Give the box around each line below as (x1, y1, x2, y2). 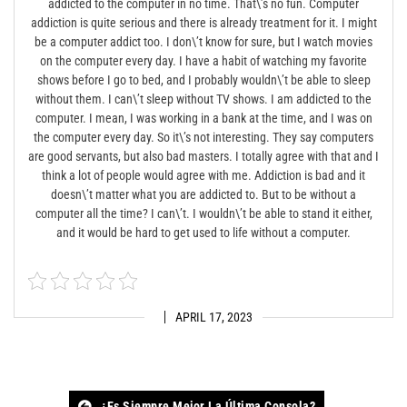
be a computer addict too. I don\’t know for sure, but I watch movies (35, 35, 372, 49)
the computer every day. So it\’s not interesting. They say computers (34, 130, 373, 144)
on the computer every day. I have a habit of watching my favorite (40, 54, 367, 68)
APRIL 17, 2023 (175, 310, 253, 324)
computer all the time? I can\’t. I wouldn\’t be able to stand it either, (35, 206, 372, 221)
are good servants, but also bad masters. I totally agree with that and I (28, 149, 379, 164)
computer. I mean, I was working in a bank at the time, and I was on (35, 111, 372, 125)
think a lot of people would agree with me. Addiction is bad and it (42, 168, 365, 183)
